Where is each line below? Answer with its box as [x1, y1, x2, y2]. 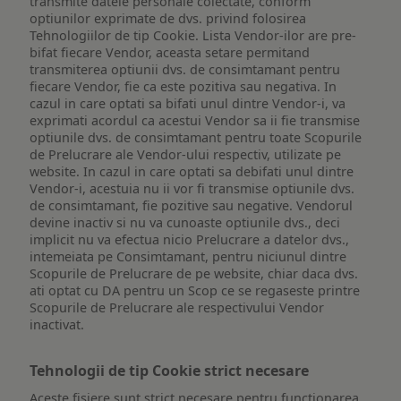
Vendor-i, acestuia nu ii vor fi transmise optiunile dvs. [30, 180, 355, 198]
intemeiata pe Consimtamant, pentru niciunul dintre [30, 248, 347, 266]
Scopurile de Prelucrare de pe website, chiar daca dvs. [30, 265, 359, 283]
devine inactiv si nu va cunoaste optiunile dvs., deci [30, 214, 341, 232]
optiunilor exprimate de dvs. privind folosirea [30, 10, 307, 28]
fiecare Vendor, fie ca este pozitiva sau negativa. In [30, 78, 337, 96]
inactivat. [30, 316, 85, 334]
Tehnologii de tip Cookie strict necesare [30, 361, 310, 381]
